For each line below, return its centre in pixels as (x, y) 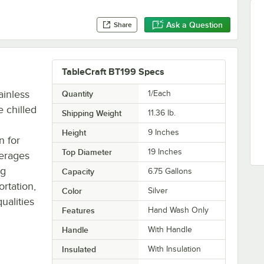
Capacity (78, 171)
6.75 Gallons (170, 171)
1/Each (160, 93)
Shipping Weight (91, 113)
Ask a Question (194, 25)
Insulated (79, 249)
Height (74, 132)
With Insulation (175, 249)
